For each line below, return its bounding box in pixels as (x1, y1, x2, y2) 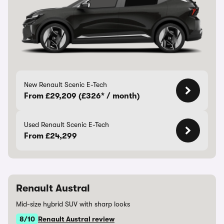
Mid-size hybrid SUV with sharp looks (16, 200, 130, 208)
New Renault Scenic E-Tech (24, 80, 107, 88)
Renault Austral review (38, 215, 114, 223)
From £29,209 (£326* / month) (24, 91, 140, 100)
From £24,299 (24, 131, 77, 140)
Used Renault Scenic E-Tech (24, 120, 109, 128)
